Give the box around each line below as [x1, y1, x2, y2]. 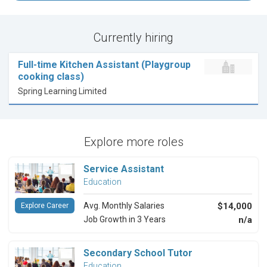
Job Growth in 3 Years [83, 215, 166, 225]
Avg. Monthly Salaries [83, 201, 164, 211]
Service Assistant [83, 163, 164, 175]
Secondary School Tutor [83, 247, 193, 259]
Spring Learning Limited [18, 86, 107, 97]
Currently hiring [94, 30, 173, 45]
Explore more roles [83, 135, 184, 150]
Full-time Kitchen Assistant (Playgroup [18, 59, 191, 71]
